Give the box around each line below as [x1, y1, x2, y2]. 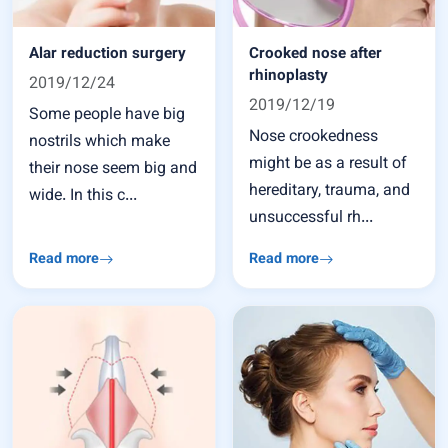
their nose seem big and [29, 157, 197, 182]
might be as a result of [249, 152, 407, 177]
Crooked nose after [249, 42, 382, 66]
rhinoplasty [249, 64, 328, 88]
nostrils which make [29, 130, 170, 155]
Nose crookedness [249, 125, 378, 150]
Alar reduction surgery [29, 42, 186, 66]
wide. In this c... [29, 184, 137, 209]
